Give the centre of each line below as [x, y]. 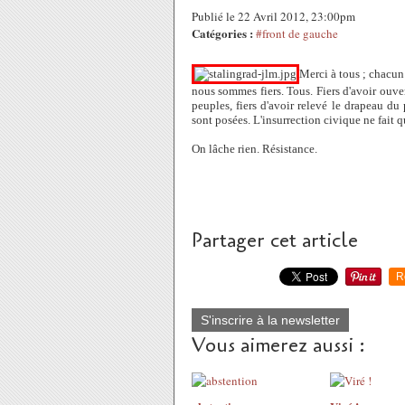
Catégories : [222, 33]
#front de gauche [297, 33]
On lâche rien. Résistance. [254, 149]
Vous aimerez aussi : [278, 345]
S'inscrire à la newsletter [270, 320]
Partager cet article [275, 240]
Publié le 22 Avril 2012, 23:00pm [273, 16]
